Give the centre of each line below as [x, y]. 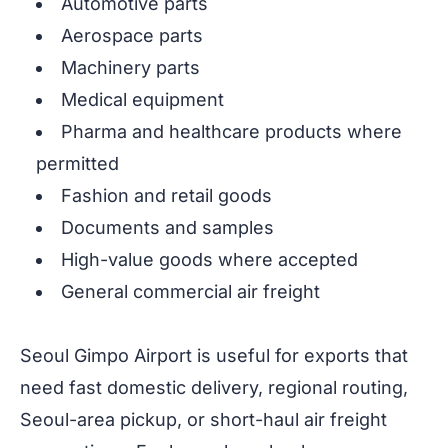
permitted [77, 164]
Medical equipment [142, 100]
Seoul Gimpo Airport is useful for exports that [214, 356]
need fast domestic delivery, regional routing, [214, 388]
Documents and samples [167, 228]
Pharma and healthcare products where [231, 132]
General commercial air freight [190, 292]
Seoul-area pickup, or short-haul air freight [203, 420]
